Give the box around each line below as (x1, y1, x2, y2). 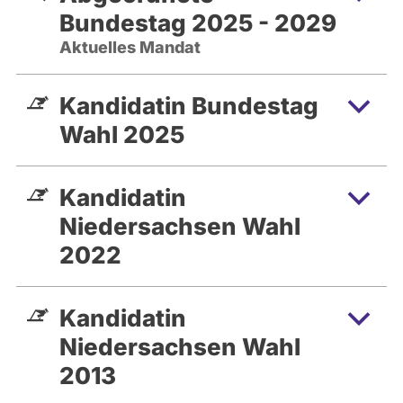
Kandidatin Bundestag (59, 91, 318, 120)
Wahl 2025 (59, 120, 184, 148)
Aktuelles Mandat (59, 37, 201, 57)
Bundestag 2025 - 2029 (59, 8, 336, 37)
